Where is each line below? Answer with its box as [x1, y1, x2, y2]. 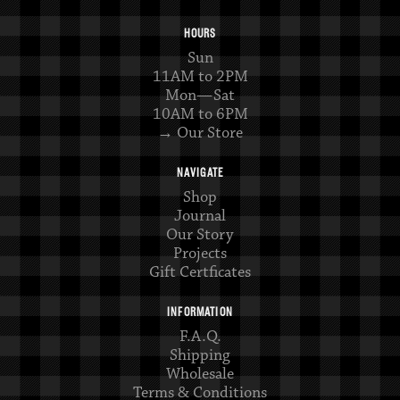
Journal [174, 206, 226, 227]
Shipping [170, 346, 230, 366]
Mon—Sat [165, 86, 235, 106]
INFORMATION [167, 304, 233, 321]
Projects [173, 244, 227, 264]
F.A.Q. [179, 327, 221, 347]
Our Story [166, 225, 234, 246]
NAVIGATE [176, 165, 224, 181]
